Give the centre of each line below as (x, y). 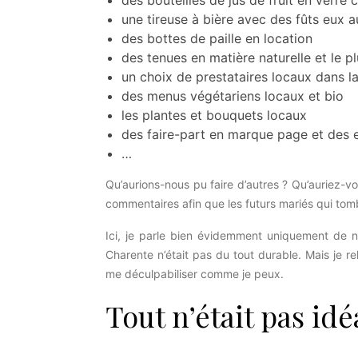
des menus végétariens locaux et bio (233, 96)
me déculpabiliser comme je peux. (196, 274)
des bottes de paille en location (217, 38)
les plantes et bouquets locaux (214, 115)
